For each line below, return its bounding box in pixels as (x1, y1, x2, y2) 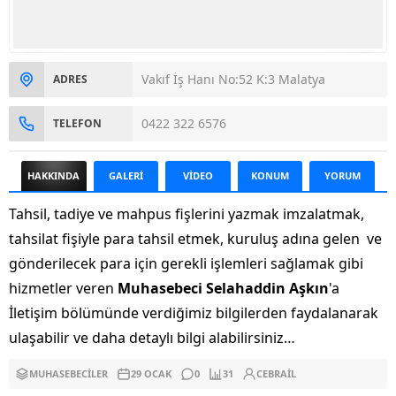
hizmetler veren (9, 278, 118, 299)
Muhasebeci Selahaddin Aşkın (118, 278, 329, 299)
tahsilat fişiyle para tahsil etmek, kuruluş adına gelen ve (9, 229, 382, 249)
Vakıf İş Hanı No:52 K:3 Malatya (141, 71, 325, 88)
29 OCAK (131, 367, 171, 381)
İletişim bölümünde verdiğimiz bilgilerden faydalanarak (9, 303, 378, 324)
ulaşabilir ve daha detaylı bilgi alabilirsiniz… (9, 328, 295, 348)
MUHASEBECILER (29, 367, 108, 381)
